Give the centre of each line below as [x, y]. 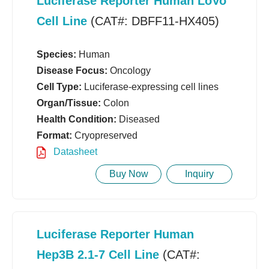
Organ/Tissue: [69, 103]
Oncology [129, 71]
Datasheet [74, 152]
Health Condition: [77, 119]
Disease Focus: [72, 71]
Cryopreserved [105, 136]
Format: [54, 136]
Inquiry [199, 174]
